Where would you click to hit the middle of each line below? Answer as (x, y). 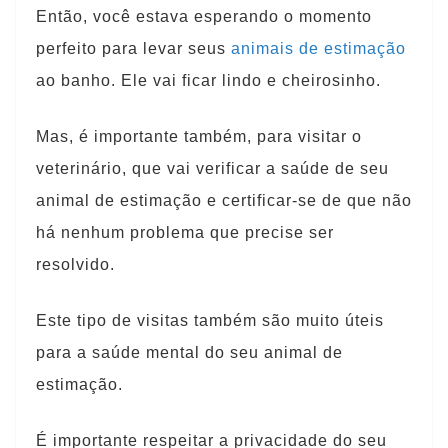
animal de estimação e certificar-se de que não (224, 200)
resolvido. (75, 264)
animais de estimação (318, 48)
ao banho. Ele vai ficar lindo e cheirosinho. (208, 80)
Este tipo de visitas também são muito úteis (210, 320)
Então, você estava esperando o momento (204, 16)
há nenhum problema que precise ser (185, 232)
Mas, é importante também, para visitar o (199, 136)
